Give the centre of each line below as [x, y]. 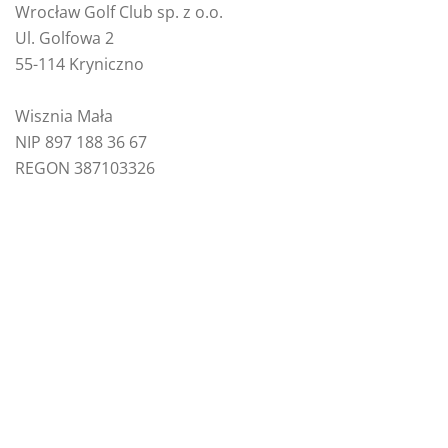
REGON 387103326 [85, 167]
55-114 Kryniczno [79, 63]
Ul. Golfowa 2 [64, 37]
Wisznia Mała [64, 115]
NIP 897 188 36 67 [81, 141]
